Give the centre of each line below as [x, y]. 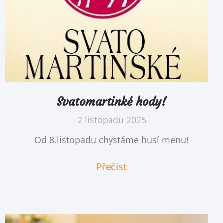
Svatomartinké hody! [111, 101]
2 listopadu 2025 [111, 120]
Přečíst [111, 166]
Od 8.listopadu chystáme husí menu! [111, 140]
